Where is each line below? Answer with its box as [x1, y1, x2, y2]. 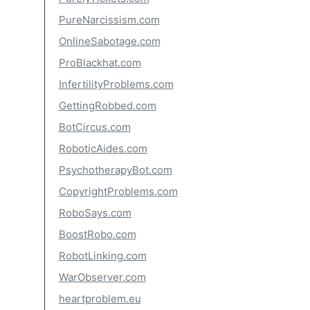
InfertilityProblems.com [58, 77, 174, 91]
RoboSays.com [58, 206, 131, 219]
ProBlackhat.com [58, 56, 141, 69]
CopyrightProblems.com [58, 185, 178, 198]
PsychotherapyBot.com [58, 163, 172, 176]
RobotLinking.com [58, 249, 147, 262]
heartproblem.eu [58, 292, 141, 305]
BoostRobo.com [58, 228, 136, 241]
